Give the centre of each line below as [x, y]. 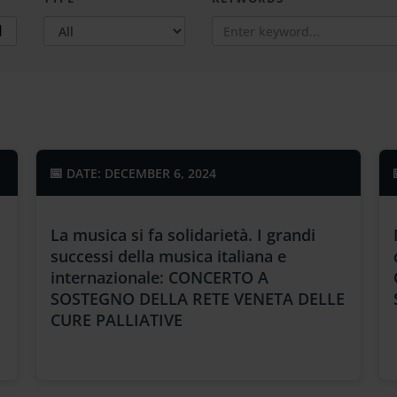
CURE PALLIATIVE [117, 320]
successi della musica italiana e [169, 256]
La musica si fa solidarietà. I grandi [183, 235]
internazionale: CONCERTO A [160, 277]
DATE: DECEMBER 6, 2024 [140, 173]
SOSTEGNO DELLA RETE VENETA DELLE [198, 299]
